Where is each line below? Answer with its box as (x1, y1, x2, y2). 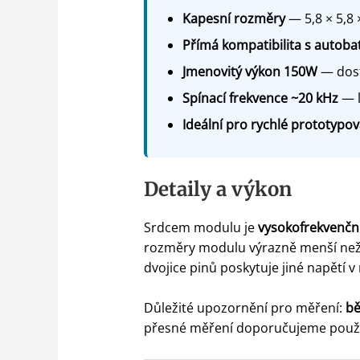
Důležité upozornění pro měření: (143, 299, 346, 317)
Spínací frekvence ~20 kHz (182, 88, 338, 107)
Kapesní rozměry (182, 9, 285, 27)
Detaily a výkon (143, 176, 292, 202)
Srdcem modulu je (143, 218, 258, 236)
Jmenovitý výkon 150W (182, 62, 317, 80)
